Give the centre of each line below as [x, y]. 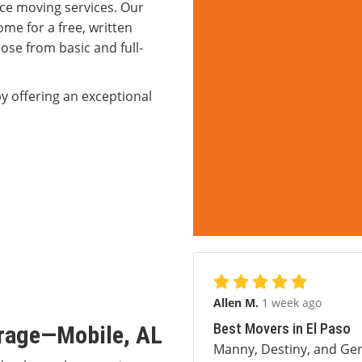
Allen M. [238, 303]
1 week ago [292, 303]
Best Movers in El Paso [282, 328]
